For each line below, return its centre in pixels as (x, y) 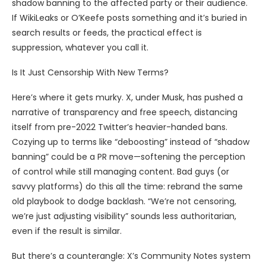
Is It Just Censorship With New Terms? (90, 73)
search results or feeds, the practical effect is (107, 33)
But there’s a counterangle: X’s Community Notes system (131, 256)
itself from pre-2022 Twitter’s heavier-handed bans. (120, 127)
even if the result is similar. (67, 231)
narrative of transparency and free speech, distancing (125, 113)
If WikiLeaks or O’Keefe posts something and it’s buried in (129, 18)
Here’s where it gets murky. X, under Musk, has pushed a (127, 98)
